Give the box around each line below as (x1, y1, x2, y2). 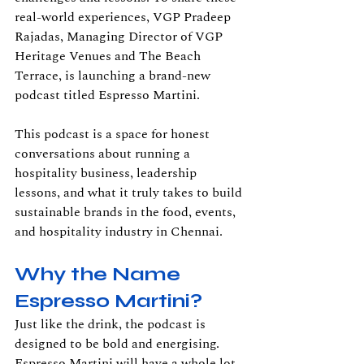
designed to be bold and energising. (15, 334, 223, 353)
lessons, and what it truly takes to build (15, 183, 245, 202)
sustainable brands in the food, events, (15, 202, 239, 222)
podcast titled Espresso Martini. (15, 85, 200, 105)
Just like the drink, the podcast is (15, 314, 209, 334)
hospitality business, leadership (15, 163, 200, 183)
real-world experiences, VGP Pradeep (15, 7, 234, 27)
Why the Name (15, 262, 185, 286)
